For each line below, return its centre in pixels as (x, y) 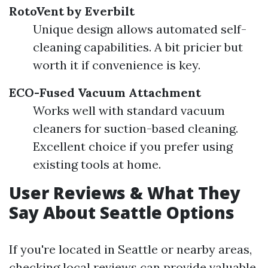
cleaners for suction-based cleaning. (135, 128)
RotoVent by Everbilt (72, 11)
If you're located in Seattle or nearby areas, (130, 249)
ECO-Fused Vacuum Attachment (105, 92)
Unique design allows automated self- (140, 29)
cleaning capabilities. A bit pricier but (138, 47)
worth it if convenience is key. (117, 65)
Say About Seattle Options (122, 212)
